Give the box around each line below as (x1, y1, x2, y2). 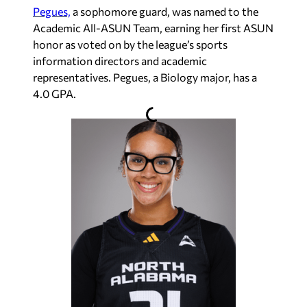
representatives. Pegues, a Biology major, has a (33, 70, 257, 84)
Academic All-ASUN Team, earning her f (33, 21, 228, 34)
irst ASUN (228, 21, 273, 34)
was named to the (170, 4, 258, 18)
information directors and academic (33, 53, 207, 67)
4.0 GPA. (33, 86, 76, 100)
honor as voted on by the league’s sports (33, 37, 228, 51)
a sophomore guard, (71, 4, 170, 18)
